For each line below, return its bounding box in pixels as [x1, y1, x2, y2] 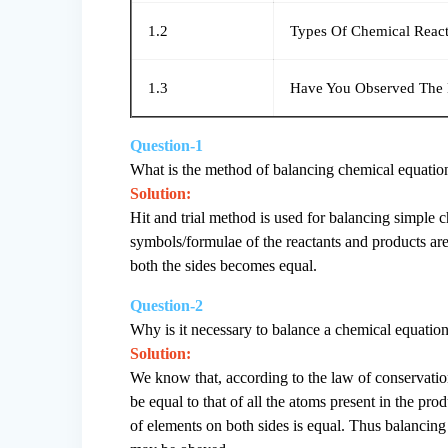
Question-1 [130, 137, 204, 155]
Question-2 [130, 297, 204, 315]
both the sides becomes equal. [130, 257, 318, 275]
